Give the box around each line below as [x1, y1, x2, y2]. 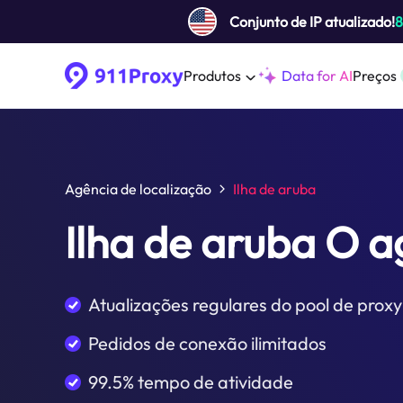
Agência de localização [65, 180, 211, 198]
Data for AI [282, 67, 353, 85]
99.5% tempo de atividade [88, 371, 293, 393]
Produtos [184, 67, 241, 85]
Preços [353, 67, 397, 85]
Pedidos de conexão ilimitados [88, 332, 327, 354]
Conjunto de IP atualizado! [229, 13, 395, 31]
